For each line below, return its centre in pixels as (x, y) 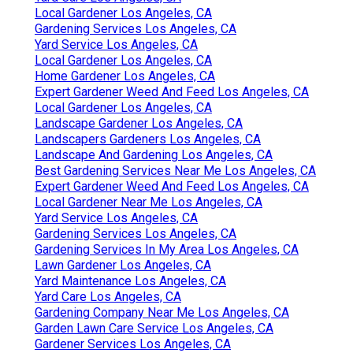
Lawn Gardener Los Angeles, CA (123, 266)
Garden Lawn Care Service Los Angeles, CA (154, 329)
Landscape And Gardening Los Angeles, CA (154, 155)
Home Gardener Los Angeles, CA (125, 76)
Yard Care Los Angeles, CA (108, 297)
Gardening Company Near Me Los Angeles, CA (162, 313)
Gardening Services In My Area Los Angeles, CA (167, 250)
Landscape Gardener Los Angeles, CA (139, 124)
